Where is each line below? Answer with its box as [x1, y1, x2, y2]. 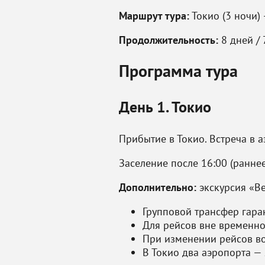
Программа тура [119, 60, 238, 82]
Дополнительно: [119, 180, 196, 194]
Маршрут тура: [119, 9, 189, 22]
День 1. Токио [119, 97, 211, 117]
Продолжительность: [119, 33, 218, 47]
